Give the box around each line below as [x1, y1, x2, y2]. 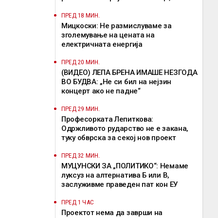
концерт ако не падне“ [61, 87, 141, 95]
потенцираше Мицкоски [61, 2, 145, 11]
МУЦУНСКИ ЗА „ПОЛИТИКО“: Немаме [61, 162, 188, 170]
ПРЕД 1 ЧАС [61, 199, 94, 206]
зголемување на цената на [61, 31, 155, 39]
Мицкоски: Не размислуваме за [61, 21, 172, 30]
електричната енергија [61, 40, 143, 49]
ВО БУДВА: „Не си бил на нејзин [61, 77, 171, 86]
